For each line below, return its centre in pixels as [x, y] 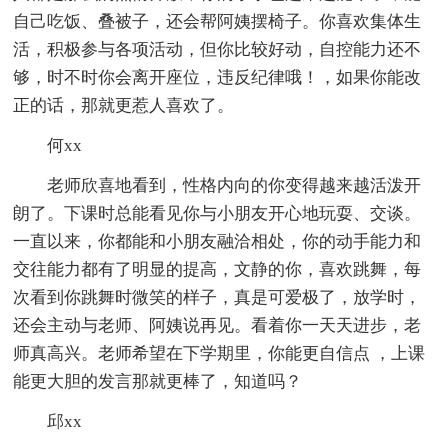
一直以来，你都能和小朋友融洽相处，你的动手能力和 [217, 241]
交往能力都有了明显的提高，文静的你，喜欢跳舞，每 [217, 269]
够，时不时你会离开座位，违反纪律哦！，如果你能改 [217, 77]
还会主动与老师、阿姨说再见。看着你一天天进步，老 [217, 325]
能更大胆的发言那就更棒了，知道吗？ [158, 381]
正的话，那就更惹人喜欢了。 [124, 105]
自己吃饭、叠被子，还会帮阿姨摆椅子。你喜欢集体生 [217, 21]
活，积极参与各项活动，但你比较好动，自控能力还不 [217, 49]
